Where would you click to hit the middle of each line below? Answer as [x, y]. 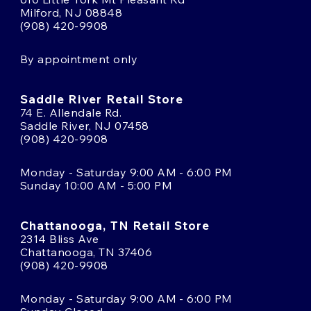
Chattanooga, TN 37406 [86, 252]
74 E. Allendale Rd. [71, 112]
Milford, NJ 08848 [72, 12]
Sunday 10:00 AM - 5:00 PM [96, 185]
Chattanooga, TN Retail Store [115, 225]
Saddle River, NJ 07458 [85, 125]
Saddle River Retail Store [102, 99]
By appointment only [79, 59]
